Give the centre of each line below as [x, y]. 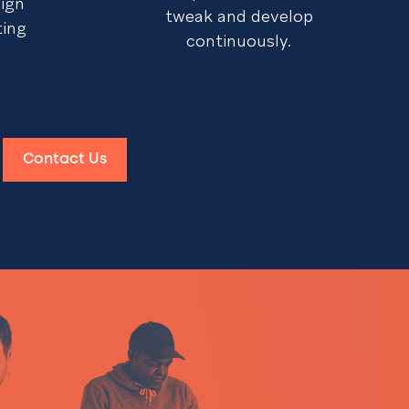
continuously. [239, 40]
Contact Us [64, 160]
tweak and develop [239, 16]
